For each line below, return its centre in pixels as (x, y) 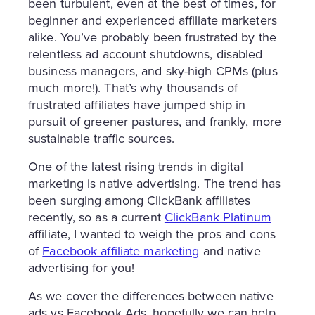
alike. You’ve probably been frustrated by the (152, 37)
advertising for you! (82, 268)
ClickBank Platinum (218, 217)
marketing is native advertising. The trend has (155, 184)
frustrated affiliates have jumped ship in (137, 105)
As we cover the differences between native (151, 296)
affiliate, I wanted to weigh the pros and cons (152, 234)
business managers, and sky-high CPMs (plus (153, 71)
